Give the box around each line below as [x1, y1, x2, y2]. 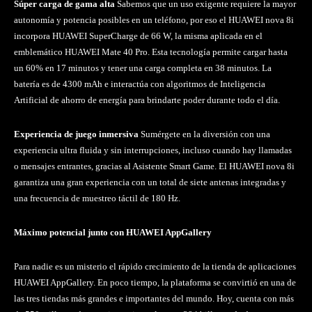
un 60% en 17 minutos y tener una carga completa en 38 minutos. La [14, 63, 272, 74]
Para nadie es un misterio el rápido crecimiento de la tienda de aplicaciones [14, 261, 296, 272]
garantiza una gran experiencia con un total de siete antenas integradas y [14, 177, 286, 188]
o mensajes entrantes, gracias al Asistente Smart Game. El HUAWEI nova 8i [14, 161, 295, 172]
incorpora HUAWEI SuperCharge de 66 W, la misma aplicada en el [14, 31, 263, 42]
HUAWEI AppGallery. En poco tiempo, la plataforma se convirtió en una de [14, 277, 296, 288]
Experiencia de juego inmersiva [14, 129, 141, 140]
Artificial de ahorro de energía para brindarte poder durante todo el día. [14, 95, 280, 106]
